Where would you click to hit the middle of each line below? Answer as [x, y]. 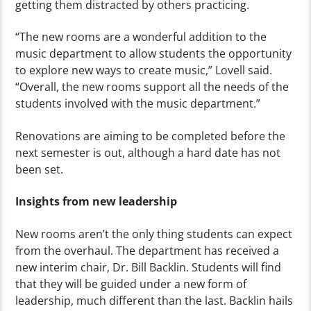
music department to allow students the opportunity [154, 54]
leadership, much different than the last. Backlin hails [154, 300]
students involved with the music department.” [138, 104]
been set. [40, 169]
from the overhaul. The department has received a [148, 250]
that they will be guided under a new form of [131, 284]
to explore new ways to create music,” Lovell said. [144, 70]
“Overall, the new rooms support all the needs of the [152, 87]
